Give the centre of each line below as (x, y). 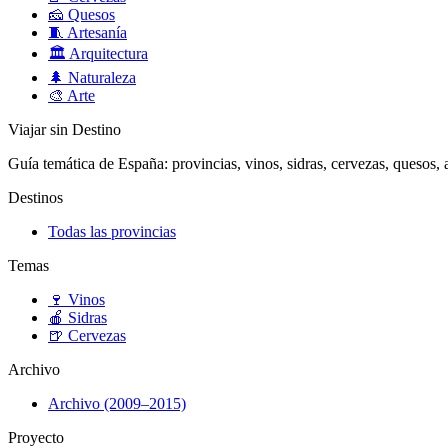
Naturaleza (100, 78)
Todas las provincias (112, 232)
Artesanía (95, 33)
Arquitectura (107, 54)
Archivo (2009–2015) (117, 404)
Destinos (35, 198)
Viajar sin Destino (64, 130)
